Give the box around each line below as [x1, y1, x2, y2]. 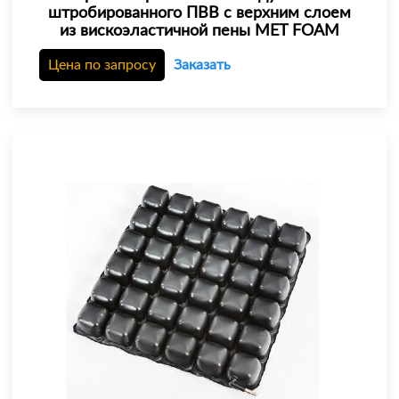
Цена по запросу [48, 58, 156, 73]
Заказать [174, 58, 231, 73]
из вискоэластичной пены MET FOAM [60, 23, 339, 40]
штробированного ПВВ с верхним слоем [48, 5, 351, 22]
